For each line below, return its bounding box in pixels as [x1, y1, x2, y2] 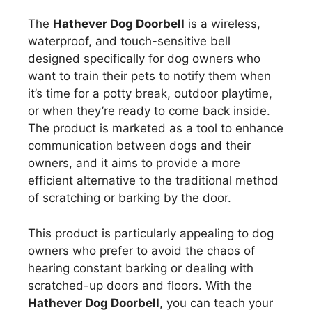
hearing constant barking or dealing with [28, 260, 253, 275]
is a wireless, [185, 17, 260, 31]
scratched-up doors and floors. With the [28, 278, 252, 292]
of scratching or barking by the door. [28, 191, 231, 205]
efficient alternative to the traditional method [28, 173, 279, 188]
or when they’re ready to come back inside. [28, 104, 270, 118]
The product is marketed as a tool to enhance [28, 121, 283, 136]
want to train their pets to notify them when [28, 69, 271, 84]
